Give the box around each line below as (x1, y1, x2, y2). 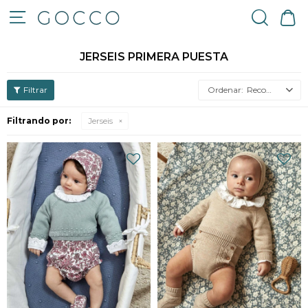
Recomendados (247, 85, 266, 95)
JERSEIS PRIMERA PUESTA (80, 50, 228, 63)
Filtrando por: (7, 115, 71, 126)
